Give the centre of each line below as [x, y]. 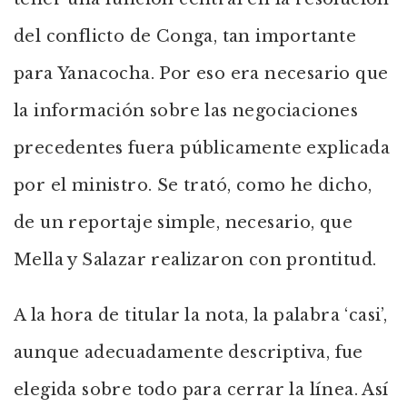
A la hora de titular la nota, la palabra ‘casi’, [201, 315]
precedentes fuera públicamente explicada [202, 148]
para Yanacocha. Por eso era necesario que [201, 74]
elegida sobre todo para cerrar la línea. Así [202, 390]
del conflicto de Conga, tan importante [185, 36]
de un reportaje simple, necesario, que [184, 223]
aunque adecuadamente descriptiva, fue [189, 352]
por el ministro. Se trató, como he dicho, [193, 185]
